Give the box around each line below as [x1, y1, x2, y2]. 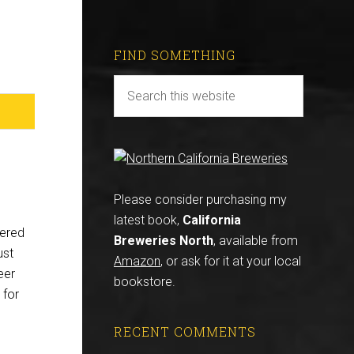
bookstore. [114, 274, 175, 289]
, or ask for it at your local [160, 254, 301, 269]
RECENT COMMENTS [114, 323, 256, 340]
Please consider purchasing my [114, 192, 287, 207]
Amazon [114, 254, 160, 269]
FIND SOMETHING [114, 47, 235, 63]
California [183, 213, 241, 228]
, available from [213, 233, 298, 248]
